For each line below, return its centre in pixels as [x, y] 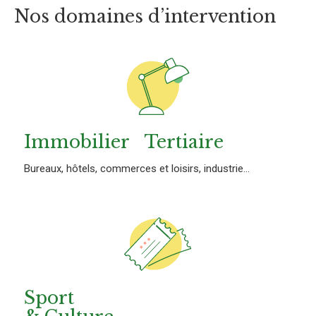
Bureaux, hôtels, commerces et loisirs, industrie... [137, 169]
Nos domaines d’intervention [145, 17]
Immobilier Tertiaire [124, 142]
